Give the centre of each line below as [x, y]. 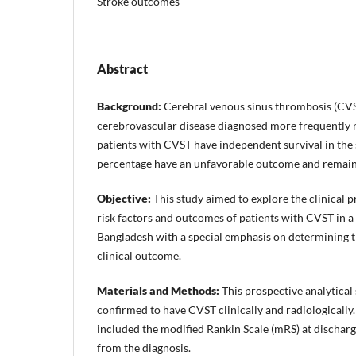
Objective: [124, 198]
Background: [129, 106]
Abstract [122, 68]
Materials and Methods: [158, 290]
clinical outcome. [139, 255]
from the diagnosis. [144, 347]
